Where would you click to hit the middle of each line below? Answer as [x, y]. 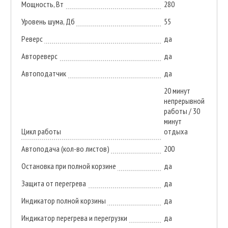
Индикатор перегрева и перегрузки [74, 218]
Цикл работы [41, 132]
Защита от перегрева [53, 183]
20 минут [177, 91]
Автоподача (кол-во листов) [65, 149]
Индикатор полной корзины [63, 201]
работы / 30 [182, 111]
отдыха [176, 132]
